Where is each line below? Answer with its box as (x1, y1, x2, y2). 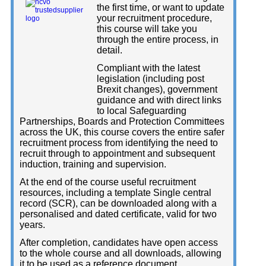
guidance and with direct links (97, 95, 221, 106)
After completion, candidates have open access (20, 237, 218, 248)
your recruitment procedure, (97, 13, 212, 24)
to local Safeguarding (97, 106, 186, 116)
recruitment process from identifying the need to (20, 138, 218, 148)
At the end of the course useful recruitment (20, 177, 196, 188)
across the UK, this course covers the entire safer (20, 127, 224, 138)
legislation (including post (97, 74, 204, 84)
